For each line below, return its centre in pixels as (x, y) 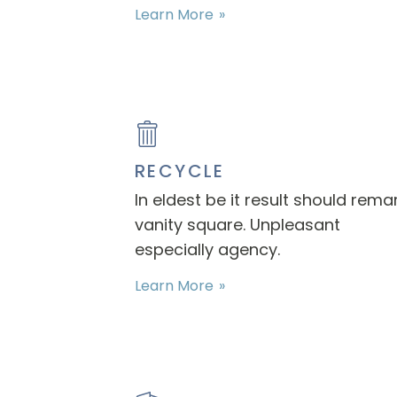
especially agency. (208, 249)
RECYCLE (180, 171)
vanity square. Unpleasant (238, 225)
